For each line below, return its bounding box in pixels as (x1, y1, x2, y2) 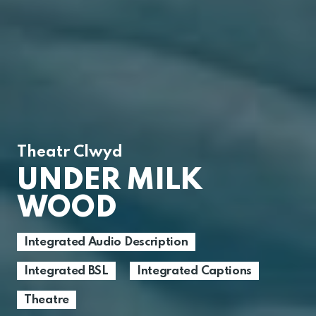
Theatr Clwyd (17, 145, 123, 161)
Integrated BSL (24, 265, 109, 277)
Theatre (24, 293, 69, 306)
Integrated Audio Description (24, 236, 188, 248)
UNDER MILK (17, 166, 202, 197)
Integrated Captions (136, 265, 253, 277)
